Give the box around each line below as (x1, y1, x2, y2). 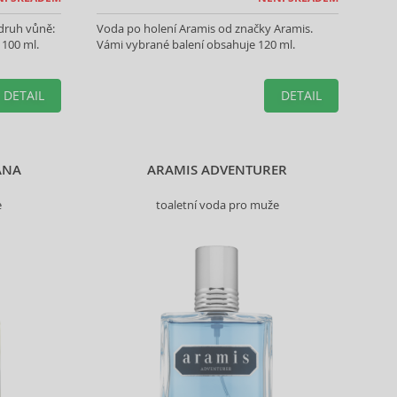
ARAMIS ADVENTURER (147, 160, 288, 179)
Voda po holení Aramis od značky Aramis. (96, 20, 313, 36)
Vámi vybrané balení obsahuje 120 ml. (96, 36, 295, 52)
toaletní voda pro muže (155, 197, 279, 213)
